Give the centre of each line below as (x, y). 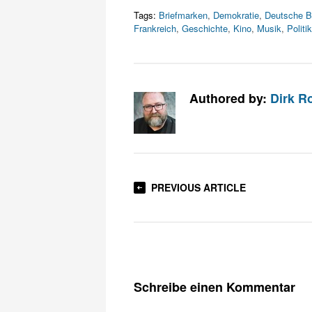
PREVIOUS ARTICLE (198, 187)
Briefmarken (183, 15)
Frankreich (155, 28)
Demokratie (236, 15)
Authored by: (230, 98)
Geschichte (205, 28)
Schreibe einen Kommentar (214, 287)
